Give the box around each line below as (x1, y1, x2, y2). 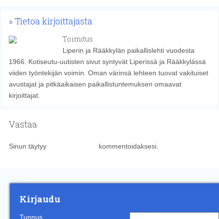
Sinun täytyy (8, 142, 48, 151)
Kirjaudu (20, 193, 60, 205)
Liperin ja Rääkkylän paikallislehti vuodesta (62, 46, 195, 55)
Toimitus (62, 34, 93, 44)
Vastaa (8, 118, 37, 131)
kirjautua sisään (48, 142, 97, 151)
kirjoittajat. (8, 91, 40, 100)
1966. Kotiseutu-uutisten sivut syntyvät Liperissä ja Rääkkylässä (8, 58, 206, 66)
